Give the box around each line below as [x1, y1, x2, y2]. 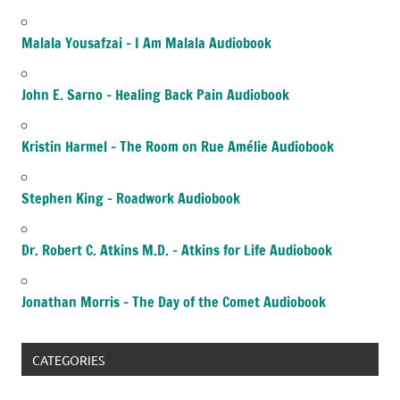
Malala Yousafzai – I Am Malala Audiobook [21, 33, 271, 53]
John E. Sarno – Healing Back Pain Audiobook [21, 85, 289, 104]
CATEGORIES [31, 351, 104, 368]
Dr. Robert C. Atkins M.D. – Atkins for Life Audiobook [21, 240, 332, 260]
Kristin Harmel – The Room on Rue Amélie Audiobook [21, 137, 334, 156]
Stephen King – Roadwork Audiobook [21, 188, 240, 208]
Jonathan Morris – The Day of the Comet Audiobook [21, 292, 326, 312]
